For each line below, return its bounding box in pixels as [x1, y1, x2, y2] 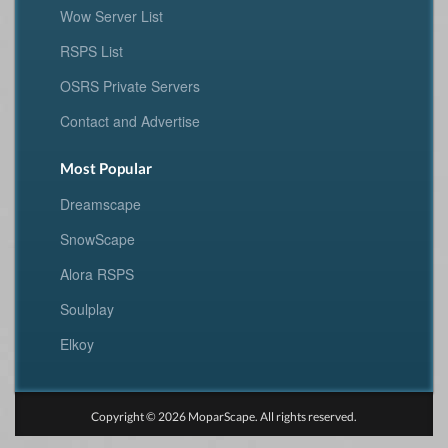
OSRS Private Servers [60, 75, 200, 96]
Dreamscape [60, 193, 141, 214]
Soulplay [60, 298, 114, 319]
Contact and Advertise [60, 110, 200, 131]
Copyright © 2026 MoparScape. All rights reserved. [91, 408, 357, 424]
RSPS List [60, 40, 123, 61]
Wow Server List [60, 5, 163, 26]
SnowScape [60, 228, 135, 249]
